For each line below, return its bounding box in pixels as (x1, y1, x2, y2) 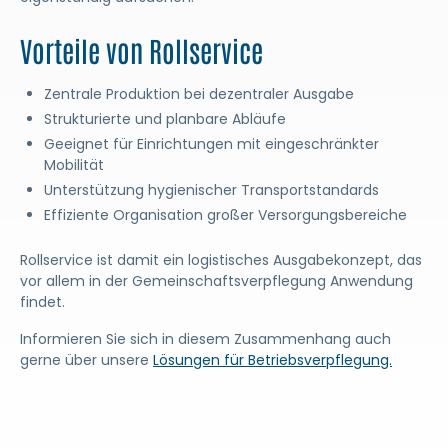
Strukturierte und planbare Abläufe (44, 109, 286, 129)
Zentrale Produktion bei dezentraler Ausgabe (44, 84, 354, 104)
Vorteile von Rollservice (20, 32, 263, 68)
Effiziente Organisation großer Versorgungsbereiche (44, 205, 407, 225)
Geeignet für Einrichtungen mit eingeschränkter (44, 134, 379, 154)
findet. (20, 292, 65, 312)
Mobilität (44, 155, 104, 175)
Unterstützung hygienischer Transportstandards (44, 180, 379, 200)
